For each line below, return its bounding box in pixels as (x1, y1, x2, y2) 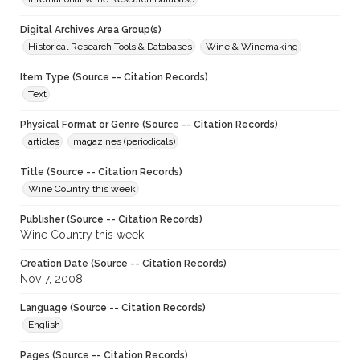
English (28, 319, 60, 331)
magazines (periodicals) (73, 136, 175, 148)
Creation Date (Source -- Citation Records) (20, 258, 227, 270)
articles (28, 136, 59, 148)
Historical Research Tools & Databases (28, 41, 192, 53)
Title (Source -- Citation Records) (20, 166, 182, 178)
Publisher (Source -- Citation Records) (20, 214, 202, 226)
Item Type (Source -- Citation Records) (20, 72, 208, 84)
